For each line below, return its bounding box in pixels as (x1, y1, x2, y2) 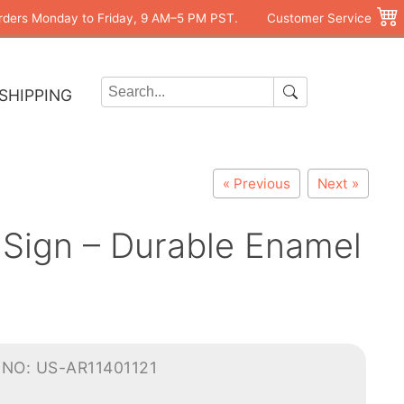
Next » (317, 175, 359, 192)
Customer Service (267, 11, 372, 25)
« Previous (223, 175, 290, 192)
